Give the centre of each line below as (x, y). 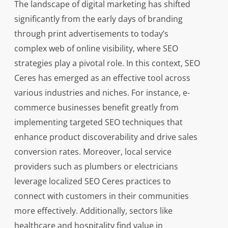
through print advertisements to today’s (91, 34)
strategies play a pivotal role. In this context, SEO (107, 63)
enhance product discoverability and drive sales (106, 137)
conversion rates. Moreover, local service (93, 152)
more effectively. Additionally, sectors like (93, 211)
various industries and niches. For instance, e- (102, 93)
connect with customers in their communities (101, 196)
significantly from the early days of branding (98, 19)
